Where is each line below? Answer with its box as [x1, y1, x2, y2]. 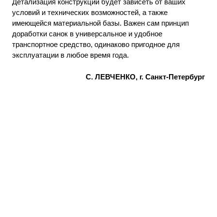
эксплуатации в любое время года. [12, 51, 129, 60]
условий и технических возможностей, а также [12, 8, 168, 17]
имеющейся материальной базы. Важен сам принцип [12, 19, 189, 28]
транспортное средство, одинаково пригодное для [12, 40, 180, 49]
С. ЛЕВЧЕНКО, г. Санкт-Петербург [86, 72, 205, 81]
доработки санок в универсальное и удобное [12, 30, 162, 38]
